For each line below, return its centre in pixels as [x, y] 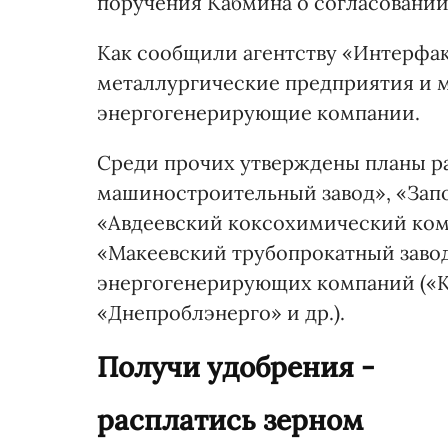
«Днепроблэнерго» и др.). [221, 312]
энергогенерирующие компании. [258, 112]
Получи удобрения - [236, 367]
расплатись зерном [230, 420]
